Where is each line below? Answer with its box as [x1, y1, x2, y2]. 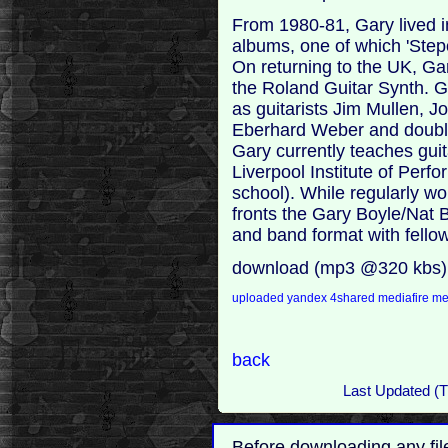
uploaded [232, 290, 288, 305]
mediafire [378, 290, 433, 305]
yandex [287, 290, 331, 305]
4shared [330, 290, 379, 305]
